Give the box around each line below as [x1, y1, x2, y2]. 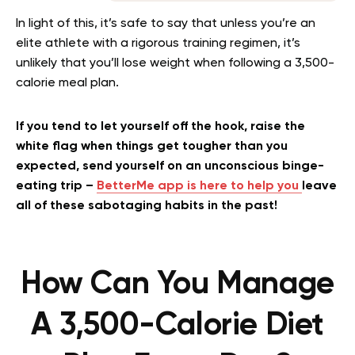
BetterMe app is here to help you [97, 180, 302, 193]
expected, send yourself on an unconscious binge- [16, 160, 324, 173]
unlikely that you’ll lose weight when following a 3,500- [16, 57, 334, 70]
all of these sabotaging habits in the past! [16, 200, 277, 212]
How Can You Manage [21, 269, 334, 300]
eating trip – [16, 180, 97, 193]
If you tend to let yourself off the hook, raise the [16, 120, 305, 133]
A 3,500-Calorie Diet [30, 310, 324, 342]
